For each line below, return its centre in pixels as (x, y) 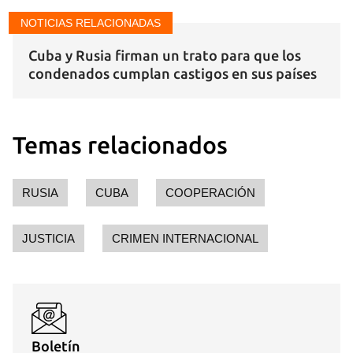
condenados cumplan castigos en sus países (173, 73)
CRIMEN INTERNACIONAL (185, 238)
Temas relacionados (120, 145)
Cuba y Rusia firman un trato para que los (165, 55)
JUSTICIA (48, 238)
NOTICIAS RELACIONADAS (91, 23)
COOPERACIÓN (210, 193)
